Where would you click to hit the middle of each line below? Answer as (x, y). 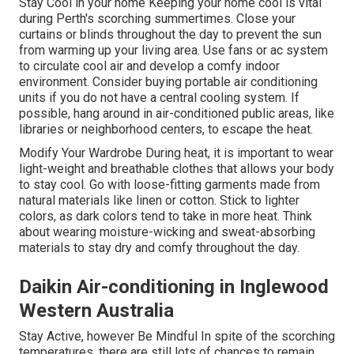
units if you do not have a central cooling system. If (159, 98)
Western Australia (96, 311)
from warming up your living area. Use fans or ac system (173, 51)
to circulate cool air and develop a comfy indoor (149, 66)
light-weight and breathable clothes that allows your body (177, 169)
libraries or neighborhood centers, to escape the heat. (166, 130)
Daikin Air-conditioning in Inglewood (174, 287)
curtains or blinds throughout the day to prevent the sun (170, 35)
